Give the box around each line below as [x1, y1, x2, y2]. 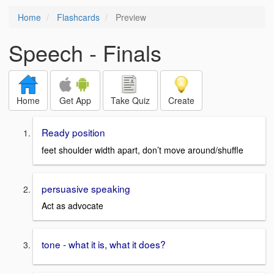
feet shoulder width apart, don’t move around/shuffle [42, 143, 243, 156]
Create [168, 94, 194, 106]
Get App [59, 94, 91, 106]
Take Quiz [111, 94, 150, 106]
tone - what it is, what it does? [42, 237, 166, 251]
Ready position [42, 125, 105, 139]
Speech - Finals [9, 37, 161, 68]
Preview [113, 11, 146, 23]
